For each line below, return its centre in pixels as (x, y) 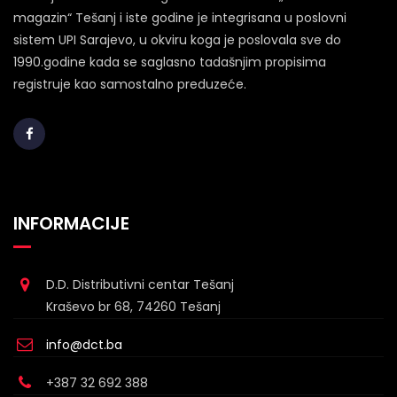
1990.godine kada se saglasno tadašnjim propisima (170, 62)
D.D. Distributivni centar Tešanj (140, 284)
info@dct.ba (84, 345)
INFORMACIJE (71, 223)
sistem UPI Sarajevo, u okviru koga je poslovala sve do (177, 40)
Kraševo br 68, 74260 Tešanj (133, 307)
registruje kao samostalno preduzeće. (130, 84)
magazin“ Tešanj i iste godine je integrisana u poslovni (180, 18)
